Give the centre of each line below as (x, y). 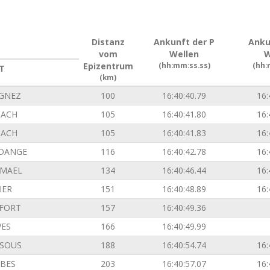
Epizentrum (108, 66)
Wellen (184, 54)
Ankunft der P (184, 42)
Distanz (108, 42)
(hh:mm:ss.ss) (184, 65)
